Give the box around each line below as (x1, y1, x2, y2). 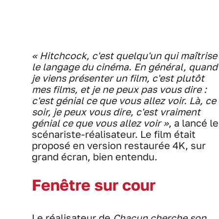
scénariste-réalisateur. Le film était (32, 128, 196, 140)
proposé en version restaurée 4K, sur (32, 139, 206, 151)
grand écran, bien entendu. (32, 151, 157, 162)
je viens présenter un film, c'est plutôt (32, 72, 204, 84)
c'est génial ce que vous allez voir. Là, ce (32, 94, 216, 106)
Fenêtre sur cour (32, 175, 155, 194)
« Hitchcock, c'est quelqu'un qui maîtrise (32, 49, 217, 61)
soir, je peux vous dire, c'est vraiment (32, 106, 200, 117)
